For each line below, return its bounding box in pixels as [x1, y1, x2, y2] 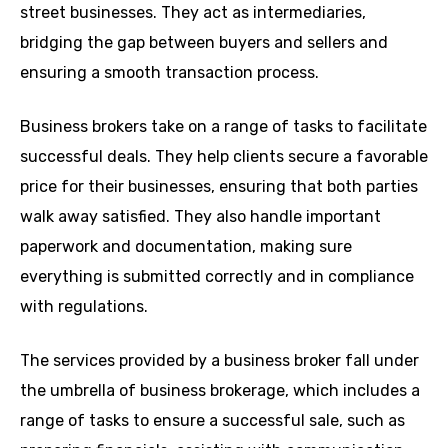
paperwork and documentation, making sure [20, 236, 352, 256]
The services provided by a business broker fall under [20, 350, 419, 370]
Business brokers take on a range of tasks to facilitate [20, 116, 427, 136]
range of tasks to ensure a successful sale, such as [20, 410, 405, 430]
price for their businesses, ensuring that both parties [20, 176, 418, 196]
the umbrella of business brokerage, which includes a [20, 380, 420, 400]
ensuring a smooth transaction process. [20, 62, 319, 82]
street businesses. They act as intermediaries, [20, 2, 366, 22]
